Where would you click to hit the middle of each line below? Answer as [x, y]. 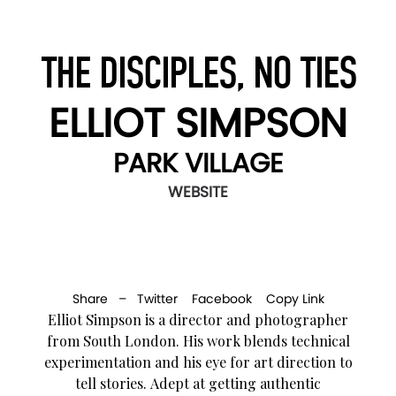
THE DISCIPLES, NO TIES [198, 73]
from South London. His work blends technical [198, 340]
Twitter [157, 298]
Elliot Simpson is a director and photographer [198, 319]
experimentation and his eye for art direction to [198, 362]
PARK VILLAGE [198, 163]
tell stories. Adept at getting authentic [198, 383]
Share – [104, 298]
